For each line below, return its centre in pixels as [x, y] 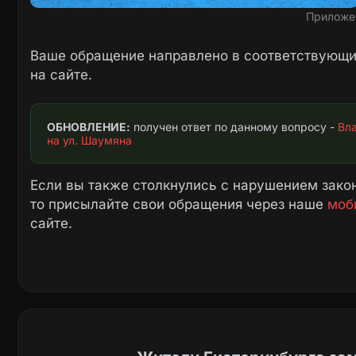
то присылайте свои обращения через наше [179, 205]
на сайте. [61, 75]
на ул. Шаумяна [89, 141]
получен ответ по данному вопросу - [234, 127]
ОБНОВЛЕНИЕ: [89, 127]
